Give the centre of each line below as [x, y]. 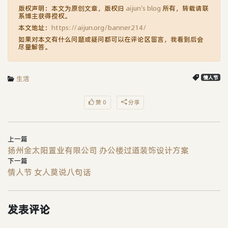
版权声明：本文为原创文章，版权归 [72, 8]
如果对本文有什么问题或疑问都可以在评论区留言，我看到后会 [111, 39]
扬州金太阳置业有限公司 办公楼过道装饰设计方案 [98, 150]
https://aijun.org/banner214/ [99, 28]
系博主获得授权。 [45, 16]
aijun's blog [143, 8]
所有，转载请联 [185, 8]
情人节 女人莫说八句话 [49, 172]
